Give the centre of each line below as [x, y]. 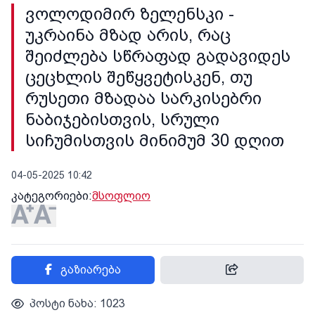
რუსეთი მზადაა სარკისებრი [143, 99]
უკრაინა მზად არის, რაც [128, 36]
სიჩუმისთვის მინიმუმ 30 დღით [155, 141]
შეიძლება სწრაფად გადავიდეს [158, 57]
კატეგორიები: [52, 196]
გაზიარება [91, 270]
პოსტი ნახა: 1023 [77, 304]
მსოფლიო [121, 196]
